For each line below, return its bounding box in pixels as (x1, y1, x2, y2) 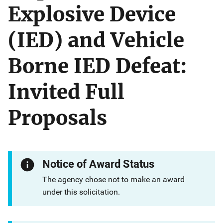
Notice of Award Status (42, 158, 155, 170)
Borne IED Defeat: (8, 54, 187, 79)
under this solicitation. (42, 187, 120, 197)
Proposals (8, 106, 107, 130)
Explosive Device (8, 2, 176, 27)
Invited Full (8, 80, 124, 105)
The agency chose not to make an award (42, 175, 185, 184)
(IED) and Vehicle (8, 28, 184, 53)
